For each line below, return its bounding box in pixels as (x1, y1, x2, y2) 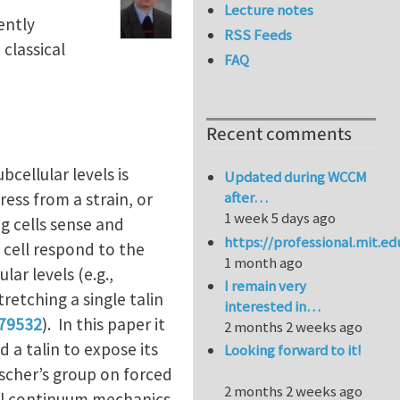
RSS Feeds (224, 25, 293, 46)
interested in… (224, 296, 321, 317)
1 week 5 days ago (224, 208, 337, 229)
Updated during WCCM (224, 167, 368, 187)
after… (224, 187, 269, 208)
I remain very (224, 276, 307, 296)
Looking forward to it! (224, 340, 362, 361)
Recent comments (206, 121, 352, 148)
